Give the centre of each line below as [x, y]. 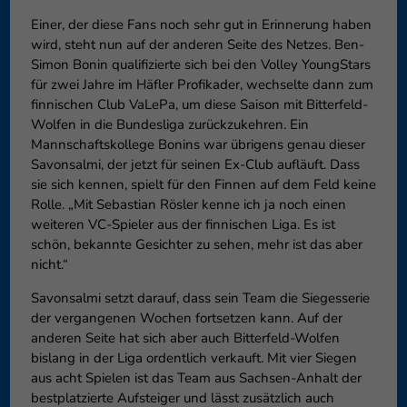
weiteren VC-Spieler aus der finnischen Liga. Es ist [183, 225]
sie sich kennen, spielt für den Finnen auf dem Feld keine [203, 185]
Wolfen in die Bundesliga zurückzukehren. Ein [169, 125]
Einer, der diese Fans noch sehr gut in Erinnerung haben [201, 25]
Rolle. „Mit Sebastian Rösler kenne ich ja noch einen [188, 205]
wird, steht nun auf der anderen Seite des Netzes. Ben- [197, 45]
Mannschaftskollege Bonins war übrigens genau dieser [198, 145]
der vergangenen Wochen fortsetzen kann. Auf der [186, 318]
